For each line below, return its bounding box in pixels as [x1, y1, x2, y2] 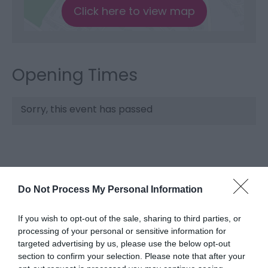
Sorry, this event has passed [21, 102, 153, 117]
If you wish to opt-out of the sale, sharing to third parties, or [18, 214, 241, 223]
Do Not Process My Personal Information [18, 184, 203, 194]
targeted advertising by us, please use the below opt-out [18, 239, 230, 248]
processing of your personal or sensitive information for [18, 226, 226, 236]
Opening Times [12, 63, 138, 87]
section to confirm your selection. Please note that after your [18, 251, 245, 261]
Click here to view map [73, 4, 195, 19]
